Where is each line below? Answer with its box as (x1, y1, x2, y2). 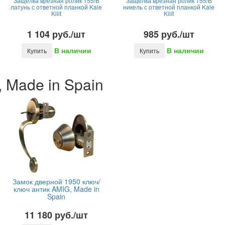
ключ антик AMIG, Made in (13, 184, 99, 194)
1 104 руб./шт (27, 28, 85, 41)
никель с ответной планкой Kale (123, 3, 214, 11)
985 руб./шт (143, 28, 194, 41)
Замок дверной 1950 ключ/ (12, 176, 100, 186)
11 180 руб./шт (25, 208, 88, 221)
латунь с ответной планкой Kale (11, 3, 102, 11)
